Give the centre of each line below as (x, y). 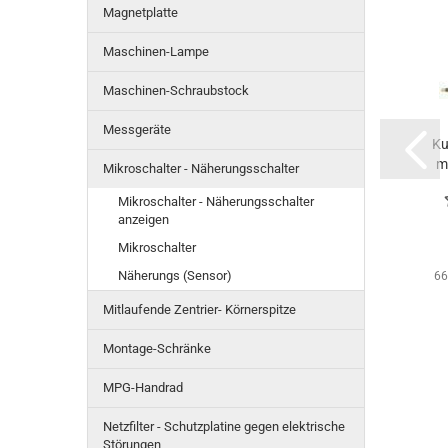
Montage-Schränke (157, 348)
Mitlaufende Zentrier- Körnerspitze (199, 309)
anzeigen (143, 219)
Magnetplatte (140, 12)
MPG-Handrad (143, 387)
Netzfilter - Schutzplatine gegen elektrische (224, 426)
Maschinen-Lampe (156, 51)
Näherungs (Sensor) (175, 275)
